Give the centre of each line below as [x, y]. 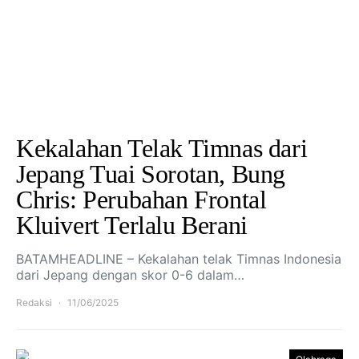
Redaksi [34, 303]
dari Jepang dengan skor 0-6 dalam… [130, 275]
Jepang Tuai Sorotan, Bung [151, 174]
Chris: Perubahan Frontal [141, 200]
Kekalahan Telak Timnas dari [162, 148]
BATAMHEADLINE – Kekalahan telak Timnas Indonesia [179, 259]
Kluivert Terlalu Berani [132, 225]
